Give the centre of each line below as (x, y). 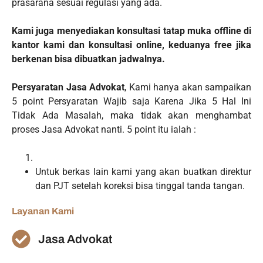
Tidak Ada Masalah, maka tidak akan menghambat (131, 116)
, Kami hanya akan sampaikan (188, 87)
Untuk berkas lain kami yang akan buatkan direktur (143, 172)
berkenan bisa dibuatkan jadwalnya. (88, 59)
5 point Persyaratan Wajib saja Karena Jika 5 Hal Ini (131, 102)
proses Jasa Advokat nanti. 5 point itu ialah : (104, 130)
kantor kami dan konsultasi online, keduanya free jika (131, 45)
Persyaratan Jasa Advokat (68, 87)
